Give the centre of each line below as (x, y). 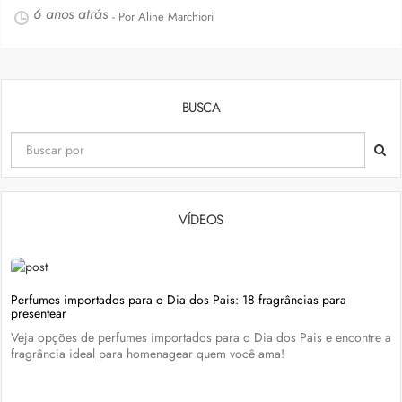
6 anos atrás (70, 14)
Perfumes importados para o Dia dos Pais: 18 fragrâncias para (179, 300)
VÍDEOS (201, 220)
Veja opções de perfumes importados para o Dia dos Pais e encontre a (201, 337)
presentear (39, 313)
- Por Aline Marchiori (163, 17)
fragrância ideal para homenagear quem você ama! (148, 354)
